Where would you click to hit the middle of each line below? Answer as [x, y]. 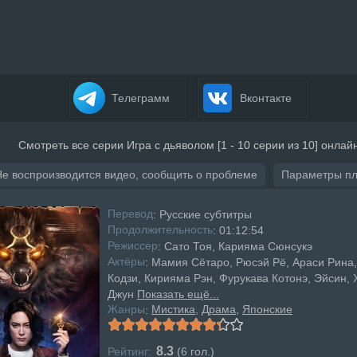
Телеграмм [139, 98]
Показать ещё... [178, 294]
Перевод [130, 214]
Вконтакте [264, 98]
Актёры [126, 261]
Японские [267, 309]
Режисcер [133, 245]
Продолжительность [160, 229]
